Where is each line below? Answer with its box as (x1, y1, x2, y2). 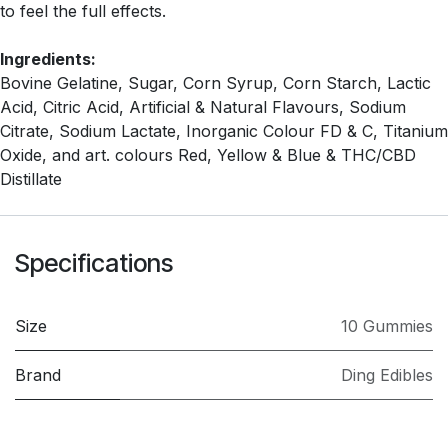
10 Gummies (341, 315, 433, 336)
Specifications (15, 247, 173, 278)
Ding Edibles (341, 364, 433, 385)
